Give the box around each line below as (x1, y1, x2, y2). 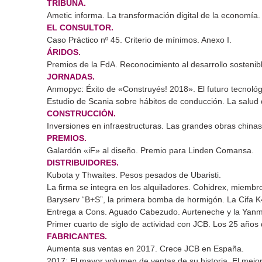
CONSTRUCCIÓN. (47, 108, 116, 118)
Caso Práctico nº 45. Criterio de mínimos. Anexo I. (47, 35, 232, 44)
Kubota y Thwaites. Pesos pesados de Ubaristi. (47, 170, 221, 180)
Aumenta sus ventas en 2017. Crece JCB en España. (47, 243, 244, 253)
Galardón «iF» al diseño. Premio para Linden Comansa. (47, 145, 254, 155)
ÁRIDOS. (47, 47, 81, 57)
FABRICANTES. (47, 231, 107, 241)
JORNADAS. (47, 71, 95, 81)
